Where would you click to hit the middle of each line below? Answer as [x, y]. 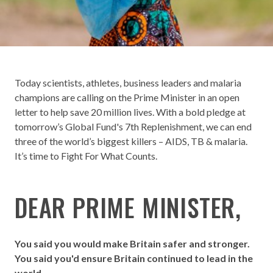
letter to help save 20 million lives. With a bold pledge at [130, 112]
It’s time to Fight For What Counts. [86, 156]
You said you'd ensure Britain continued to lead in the [134, 258]
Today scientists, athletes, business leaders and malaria [128, 83]
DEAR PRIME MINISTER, [128, 207]
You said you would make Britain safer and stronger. [133, 243]
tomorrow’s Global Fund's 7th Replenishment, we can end [133, 126]
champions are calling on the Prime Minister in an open [127, 97]
